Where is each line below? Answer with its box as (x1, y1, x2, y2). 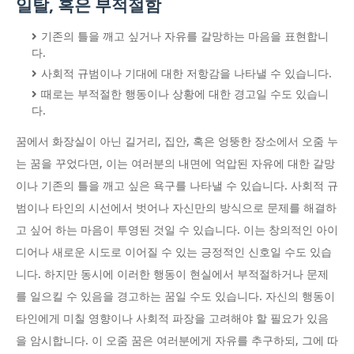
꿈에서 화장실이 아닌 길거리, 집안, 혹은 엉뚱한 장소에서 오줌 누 (16, 135, 338, 149)
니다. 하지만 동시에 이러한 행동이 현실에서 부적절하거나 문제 (16, 268, 329, 281)
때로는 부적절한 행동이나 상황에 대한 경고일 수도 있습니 (41, 88, 329, 101)
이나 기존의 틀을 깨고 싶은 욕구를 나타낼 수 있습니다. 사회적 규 (16, 179, 338, 193)
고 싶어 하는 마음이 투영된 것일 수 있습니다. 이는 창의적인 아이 (16, 224, 338, 237)
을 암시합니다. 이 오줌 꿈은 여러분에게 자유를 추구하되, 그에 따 (16, 334, 338, 348)
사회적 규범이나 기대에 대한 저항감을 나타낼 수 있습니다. (41, 67, 332, 81)
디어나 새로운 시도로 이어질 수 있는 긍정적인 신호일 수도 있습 (16, 246, 332, 259)
